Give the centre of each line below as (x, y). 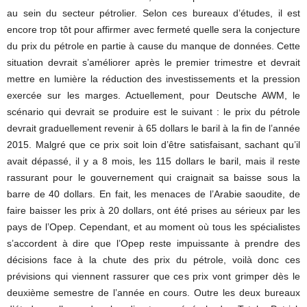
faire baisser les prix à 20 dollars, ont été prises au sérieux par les (153, 210)
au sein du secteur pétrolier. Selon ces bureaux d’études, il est (153, 13)
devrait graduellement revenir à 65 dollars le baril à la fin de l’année (153, 128)
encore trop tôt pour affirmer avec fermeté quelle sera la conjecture (153, 29)
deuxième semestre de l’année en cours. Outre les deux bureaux (153, 293)
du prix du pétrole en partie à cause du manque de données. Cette (153, 46)
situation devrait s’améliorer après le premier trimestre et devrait (153, 62)
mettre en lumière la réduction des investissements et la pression (153, 79)
